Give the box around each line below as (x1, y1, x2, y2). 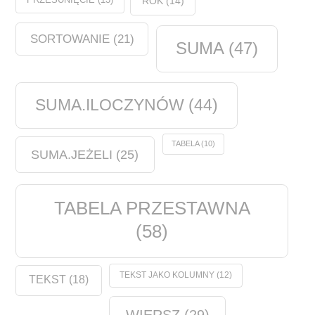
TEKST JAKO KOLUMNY (119, 269, 214, 280)
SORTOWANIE (30, 32, 110, 46)
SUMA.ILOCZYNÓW (35, 96, 185, 115)
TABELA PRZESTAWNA (54, 198, 250, 219)
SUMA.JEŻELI (31, 146, 113, 162)
